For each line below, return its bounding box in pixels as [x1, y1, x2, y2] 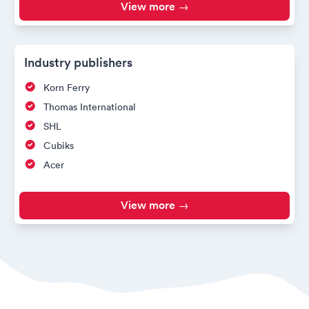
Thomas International [43, 101, 136, 114]
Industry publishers [24, 54, 132, 70]
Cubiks [43, 139, 74, 152]
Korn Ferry [43, 81, 90, 94]
